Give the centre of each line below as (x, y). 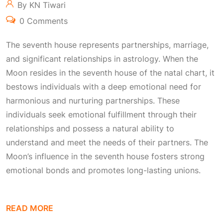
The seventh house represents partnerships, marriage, (107, 45)
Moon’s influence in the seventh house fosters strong (105, 157)
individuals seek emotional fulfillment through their (101, 115)
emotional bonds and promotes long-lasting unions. (103, 170)
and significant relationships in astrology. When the (102, 59)
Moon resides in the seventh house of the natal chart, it (110, 73)
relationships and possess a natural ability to (90, 129)
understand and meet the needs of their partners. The (107, 143)
